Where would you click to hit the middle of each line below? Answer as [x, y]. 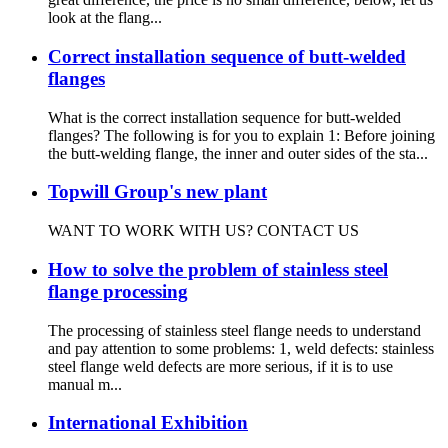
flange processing [118, 291]
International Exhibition [148, 423]
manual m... [85, 384]
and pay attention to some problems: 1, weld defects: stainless [241, 348]
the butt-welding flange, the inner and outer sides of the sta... [238, 153]
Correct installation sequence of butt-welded [227, 56]
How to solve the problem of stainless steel [218, 269]
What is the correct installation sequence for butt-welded [224, 117]
